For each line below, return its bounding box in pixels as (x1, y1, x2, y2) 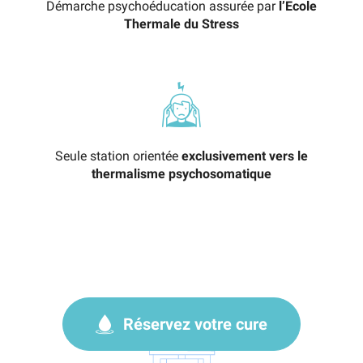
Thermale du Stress (124, 16, 239, 32)
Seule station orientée (55, 148, 181, 164)
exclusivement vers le (181, 148, 308, 164)
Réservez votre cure (134, 314, 267, 335)
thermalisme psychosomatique (92, 166, 271, 182)
